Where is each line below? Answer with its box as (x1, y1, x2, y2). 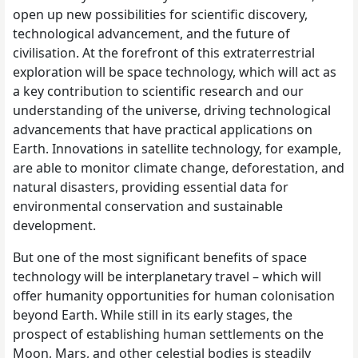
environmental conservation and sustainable (13, 197, 283, 215)
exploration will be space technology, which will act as (13, 62, 336, 81)
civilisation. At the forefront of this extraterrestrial (13, 43, 315, 62)
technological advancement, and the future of (13, 24, 290, 42)
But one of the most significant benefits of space (13, 248, 307, 266)
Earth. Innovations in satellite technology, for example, (13, 139, 341, 157)
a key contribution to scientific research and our (13, 82, 304, 100)
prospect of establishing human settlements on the (13, 324, 324, 343)
